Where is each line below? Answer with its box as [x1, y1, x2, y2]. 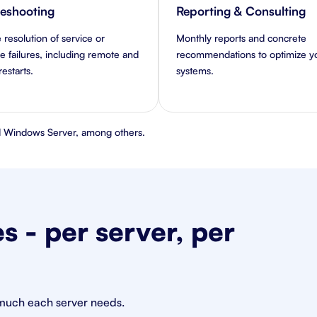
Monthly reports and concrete [176, 32, 306, 44]
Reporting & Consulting [176, 4, 306, 18]
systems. [176, 64, 214, 76]
